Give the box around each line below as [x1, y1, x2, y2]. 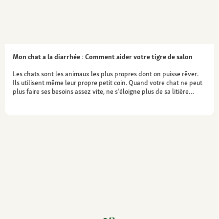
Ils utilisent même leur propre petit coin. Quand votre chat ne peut [13, 78, 202, 87]
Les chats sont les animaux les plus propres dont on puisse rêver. [13, 69, 198, 78]
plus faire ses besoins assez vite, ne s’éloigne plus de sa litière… [13, 87, 194, 96]
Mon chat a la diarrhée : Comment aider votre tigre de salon [13, 52, 193, 61]
